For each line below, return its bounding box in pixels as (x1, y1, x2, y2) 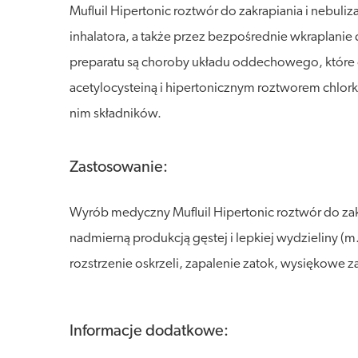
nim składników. (70, 107, 161, 121)
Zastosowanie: (70, 160, 168, 176)
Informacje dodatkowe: (70, 324, 229, 340)
